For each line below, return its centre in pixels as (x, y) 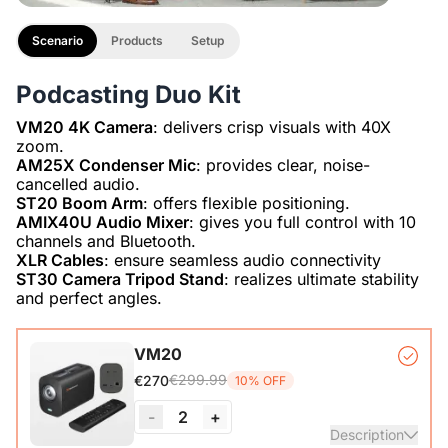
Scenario (57, 41)
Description (367, 435)
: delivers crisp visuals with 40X (272, 127)
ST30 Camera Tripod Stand (120, 279)
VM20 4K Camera (84, 127)
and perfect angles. (89, 298)
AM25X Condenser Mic (106, 165)
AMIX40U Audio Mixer (102, 222)
